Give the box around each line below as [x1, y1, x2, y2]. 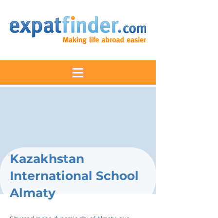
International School [10, 168, 139, 183]
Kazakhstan [10, 151, 84, 166]
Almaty [10, 185, 55, 200]
